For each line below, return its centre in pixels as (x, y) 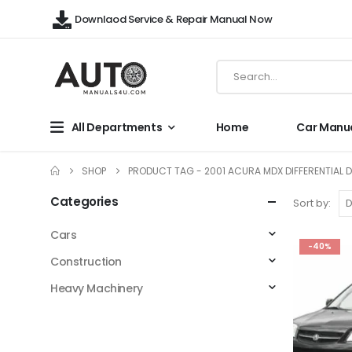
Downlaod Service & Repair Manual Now (174, 19)
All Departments (117, 127)
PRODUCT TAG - (166, 170)
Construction (86, 261)
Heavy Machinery (97, 288)
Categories (84, 201)
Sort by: (312, 203)
